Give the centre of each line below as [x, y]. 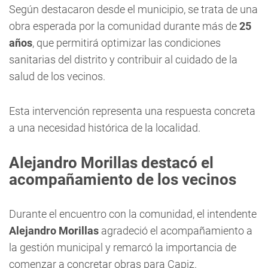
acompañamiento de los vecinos [123, 179]
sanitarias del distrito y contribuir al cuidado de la [123, 60]
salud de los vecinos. [57, 76]
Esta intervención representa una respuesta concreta [132, 111]
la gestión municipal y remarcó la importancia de [123, 247]
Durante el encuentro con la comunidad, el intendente [133, 214]
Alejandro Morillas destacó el [111, 163]
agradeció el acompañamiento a [176, 231]
